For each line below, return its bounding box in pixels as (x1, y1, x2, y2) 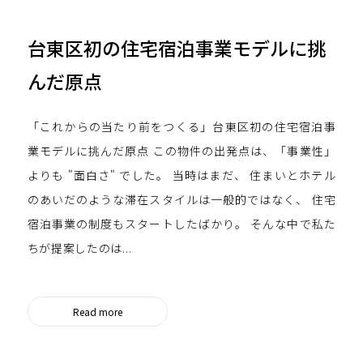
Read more (72, 304, 122, 318)
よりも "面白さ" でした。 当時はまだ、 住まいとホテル (27, 166, 336, 183)
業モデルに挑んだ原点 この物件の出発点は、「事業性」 (27, 142, 336, 159)
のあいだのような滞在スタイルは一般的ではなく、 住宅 (27, 190, 336, 207)
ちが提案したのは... (27, 239, 132, 256)
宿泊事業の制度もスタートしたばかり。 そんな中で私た (27, 215, 336, 232)
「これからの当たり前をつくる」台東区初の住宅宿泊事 (27, 117, 336, 135)
